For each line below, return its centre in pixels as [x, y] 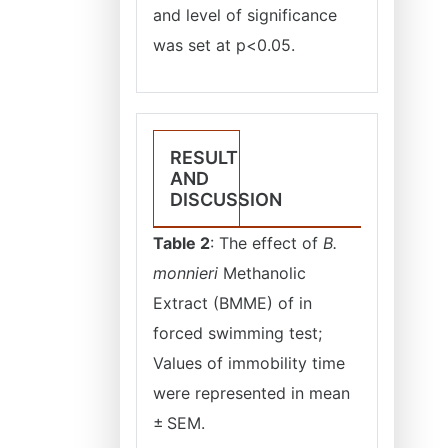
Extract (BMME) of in [232, 303]
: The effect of [266, 243]
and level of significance [245, 15]
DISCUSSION [226, 199]
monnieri [185, 273]
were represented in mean [253, 393]
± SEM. [179, 423]
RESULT [204, 157]
